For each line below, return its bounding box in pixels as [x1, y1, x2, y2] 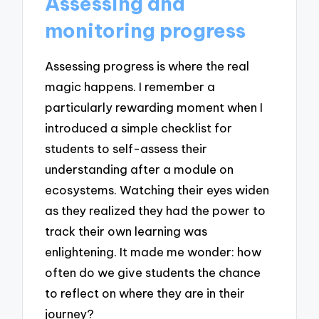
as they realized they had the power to [45, 202, 266, 218]
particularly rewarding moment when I [45, 99, 263, 115]
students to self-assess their [45, 140, 208, 156]
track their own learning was [45, 223, 208, 239]
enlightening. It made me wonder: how [45, 244, 262, 259]
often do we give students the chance [45, 264, 261, 280]
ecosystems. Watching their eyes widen [45, 182, 270, 197]
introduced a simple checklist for [45, 120, 233, 135]
